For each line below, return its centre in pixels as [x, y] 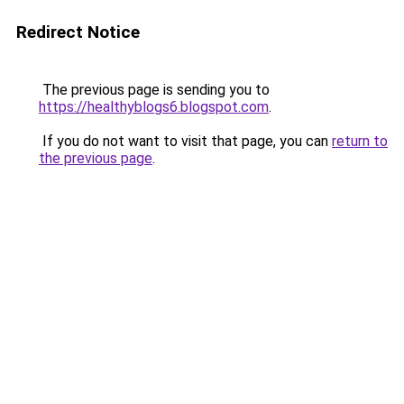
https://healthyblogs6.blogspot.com [154, 107]
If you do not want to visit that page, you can [185, 141]
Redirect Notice [78, 32]
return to [360, 141]
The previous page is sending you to [154, 90]
